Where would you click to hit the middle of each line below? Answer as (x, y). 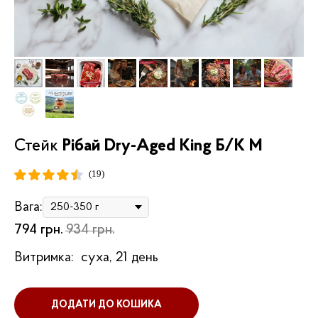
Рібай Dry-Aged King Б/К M (162, 146)
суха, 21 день (120, 258)
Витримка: (44, 258)
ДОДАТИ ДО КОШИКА (106, 305)
